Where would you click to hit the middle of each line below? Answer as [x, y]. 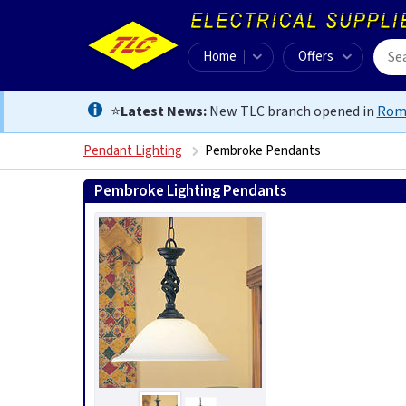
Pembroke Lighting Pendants [190, 191]
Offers [316, 57]
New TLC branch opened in [291, 111]
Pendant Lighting [133, 151]
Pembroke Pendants [263, 151]
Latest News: [163, 111]
